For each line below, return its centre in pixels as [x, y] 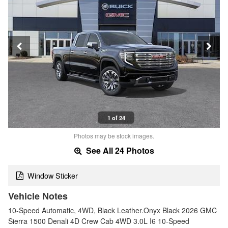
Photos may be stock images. [114, 136]
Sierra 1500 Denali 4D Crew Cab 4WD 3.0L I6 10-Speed [99, 221]
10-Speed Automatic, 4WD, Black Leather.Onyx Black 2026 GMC [112, 210]
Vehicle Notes [38, 196]
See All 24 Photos [119, 151]
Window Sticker [53, 176]
